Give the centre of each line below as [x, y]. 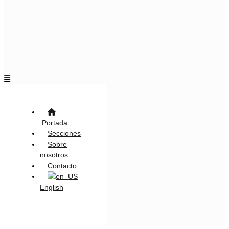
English [52, 187]
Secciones [64, 133]
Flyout [14, 78]
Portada [54, 123]
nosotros [54, 155]
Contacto [62, 166]
